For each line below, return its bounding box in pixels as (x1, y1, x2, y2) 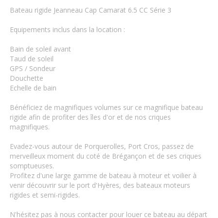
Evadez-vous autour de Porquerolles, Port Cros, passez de (10, 142, 194, 151)
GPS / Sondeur (10, 64, 55, 73)
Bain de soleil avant (10, 44, 71, 54)
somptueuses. (10, 161, 54, 170)
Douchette (10, 73, 43, 83)
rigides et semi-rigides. (10, 190, 80, 200)
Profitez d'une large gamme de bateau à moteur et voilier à (10, 171, 197, 180)
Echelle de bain (10, 83, 56, 92)
